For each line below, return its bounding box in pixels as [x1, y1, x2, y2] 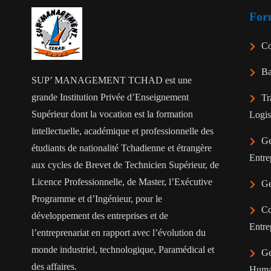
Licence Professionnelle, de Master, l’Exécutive [31, 177, 212, 187]
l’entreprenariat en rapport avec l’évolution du [31, 227, 206, 238]
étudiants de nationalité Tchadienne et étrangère [31, 143, 212, 153]
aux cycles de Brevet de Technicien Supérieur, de [31, 160, 219, 170]
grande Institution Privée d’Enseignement [31, 92, 189, 102]
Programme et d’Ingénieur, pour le [31, 194, 162, 204]
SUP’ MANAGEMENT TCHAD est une [31, 75, 192, 85]
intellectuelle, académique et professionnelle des [31, 126, 214, 136]
